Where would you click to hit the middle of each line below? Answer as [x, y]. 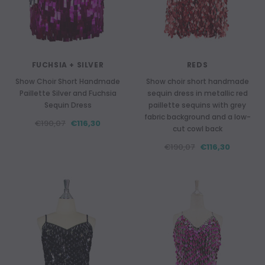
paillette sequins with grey [197, 105]
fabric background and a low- [197, 117]
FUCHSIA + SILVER [68, 65]
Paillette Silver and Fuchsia [68, 93]
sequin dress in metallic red [197, 93]
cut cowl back [197, 129]
